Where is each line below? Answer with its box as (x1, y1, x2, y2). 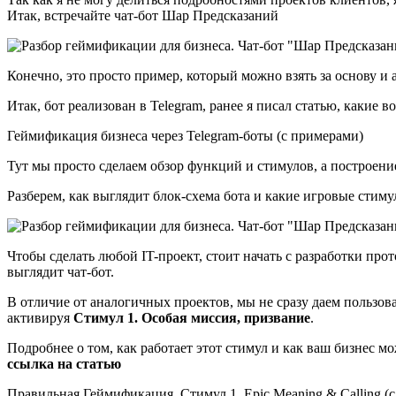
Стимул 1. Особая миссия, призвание (73, 309, 310, 325)
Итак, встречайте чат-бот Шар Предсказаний (7, 7, 278, 23)
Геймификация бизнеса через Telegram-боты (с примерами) (7, 127, 363, 143)
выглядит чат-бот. (7, 263, 114, 279)
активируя (7, 309, 73, 325)
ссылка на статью (7, 355, 121, 371)
